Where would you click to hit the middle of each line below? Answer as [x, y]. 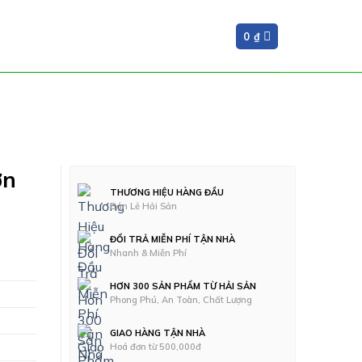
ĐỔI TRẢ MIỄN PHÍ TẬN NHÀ [173, 239]
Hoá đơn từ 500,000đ [156, 347]
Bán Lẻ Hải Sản [143, 206]
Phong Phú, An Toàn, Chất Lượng [181, 300]
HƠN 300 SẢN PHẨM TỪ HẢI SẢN [183, 286]
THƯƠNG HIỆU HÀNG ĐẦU [167, 192]
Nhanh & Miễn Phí [148, 253]
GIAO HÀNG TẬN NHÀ [158, 333]
